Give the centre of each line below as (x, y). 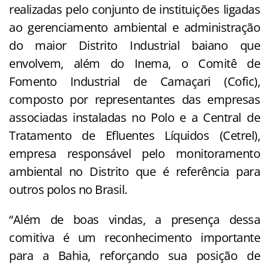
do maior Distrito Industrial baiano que (134, 46)
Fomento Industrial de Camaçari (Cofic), (134, 82)
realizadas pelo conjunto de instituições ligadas (134, 10)
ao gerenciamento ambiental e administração (134, 28)
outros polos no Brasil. (68, 190)
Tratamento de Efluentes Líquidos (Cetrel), (134, 136)
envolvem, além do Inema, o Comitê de (134, 64)
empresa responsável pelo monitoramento (134, 154)
